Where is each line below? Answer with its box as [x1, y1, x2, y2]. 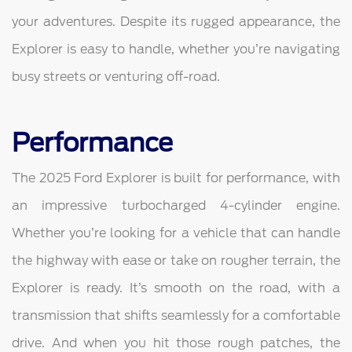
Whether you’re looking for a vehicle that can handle [12, 225, 340, 241]
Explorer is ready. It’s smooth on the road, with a [12, 280, 340, 296]
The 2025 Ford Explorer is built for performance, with [12, 170, 340, 186]
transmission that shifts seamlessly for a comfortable [12, 308, 340, 324]
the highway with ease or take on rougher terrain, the [12, 253, 340, 269]
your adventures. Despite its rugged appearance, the [12, 14, 340, 30]
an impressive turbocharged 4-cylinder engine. [12, 198, 340, 214]
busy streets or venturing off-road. [12, 69, 220, 85]
